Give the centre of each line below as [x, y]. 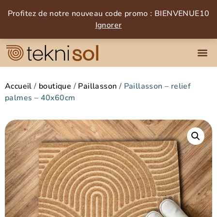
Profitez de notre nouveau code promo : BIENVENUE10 [108, 14]
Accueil [18, 86]
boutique [55, 86]
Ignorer [108, 25]
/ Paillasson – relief [154, 86]
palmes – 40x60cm [40, 98]
